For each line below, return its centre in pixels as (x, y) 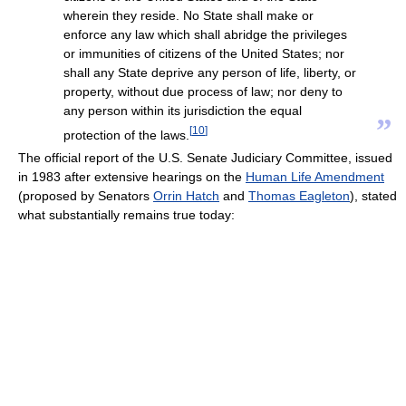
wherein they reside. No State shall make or (188, 16)
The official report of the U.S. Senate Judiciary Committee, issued (205, 158)
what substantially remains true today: (126, 215)
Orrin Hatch (186, 196)
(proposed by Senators (86, 196)
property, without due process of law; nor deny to (203, 92)
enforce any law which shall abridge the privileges (205, 35)
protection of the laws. (126, 135)
